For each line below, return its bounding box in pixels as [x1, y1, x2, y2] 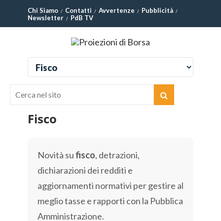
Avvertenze [99, 6, 135, 14]
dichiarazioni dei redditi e [37, 165, 133, 176]
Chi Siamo [28, 6, 58, 14]
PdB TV [71, 14, 93, 22]
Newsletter [28, 14, 64, 22]
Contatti [65, 6, 92, 14]
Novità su [37, 149, 75, 160]
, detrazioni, [95, 149, 140, 160]
